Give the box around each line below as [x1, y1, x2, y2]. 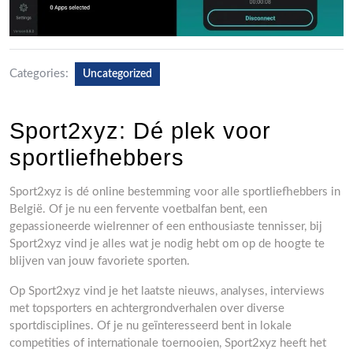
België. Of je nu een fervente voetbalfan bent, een [9, 203, 267, 215]
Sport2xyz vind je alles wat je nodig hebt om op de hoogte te [9, 237, 325, 250]
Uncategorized [83, 68, 152, 80]
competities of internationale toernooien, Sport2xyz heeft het [9, 336, 326, 349]
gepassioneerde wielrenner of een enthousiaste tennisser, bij [9, 220, 322, 232]
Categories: [9, 67, 69, 80]
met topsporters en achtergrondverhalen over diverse [9, 302, 284, 314]
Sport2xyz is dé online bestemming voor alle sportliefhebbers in [9, 185, 340, 198]
